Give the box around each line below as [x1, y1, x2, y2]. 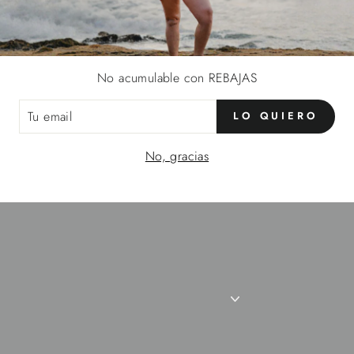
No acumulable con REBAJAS [97, 68, 257, 87]
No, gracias [145, 146, 209, 165]
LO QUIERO [232, 108, 318, 124]
